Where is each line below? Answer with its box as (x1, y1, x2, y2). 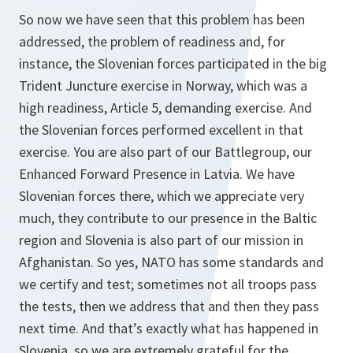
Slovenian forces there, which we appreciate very (19, 187, 304, 206)
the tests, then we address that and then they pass (19, 297, 319, 316)
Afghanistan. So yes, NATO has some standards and (19, 253, 324, 272)
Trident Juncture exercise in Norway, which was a (19, 76, 307, 95)
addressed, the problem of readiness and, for (19, 32, 285, 51)
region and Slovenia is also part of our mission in (19, 231, 303, 250)
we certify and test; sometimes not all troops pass (19, 275, 317, 294)
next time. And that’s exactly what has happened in (19, 319, 318, 338)
